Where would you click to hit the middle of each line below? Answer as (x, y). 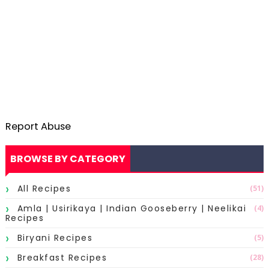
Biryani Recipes (55, 237)
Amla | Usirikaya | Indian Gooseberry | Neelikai (132, 208)
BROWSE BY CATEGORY (68, 159)
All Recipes (44, 188)
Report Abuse (38, 126)
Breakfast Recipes (62, 257)
